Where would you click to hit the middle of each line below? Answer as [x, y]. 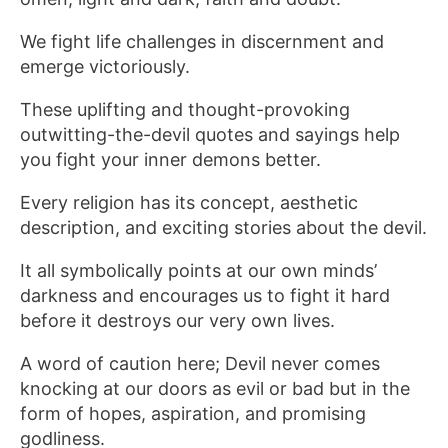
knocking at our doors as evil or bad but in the [215, 388]
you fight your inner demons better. [170, 159]
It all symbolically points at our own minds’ [198, 270]
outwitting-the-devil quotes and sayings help [210, 134]
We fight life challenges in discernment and [202, 41]
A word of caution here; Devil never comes [200, 363]
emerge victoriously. [105, 66]
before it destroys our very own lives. [177, 320]
